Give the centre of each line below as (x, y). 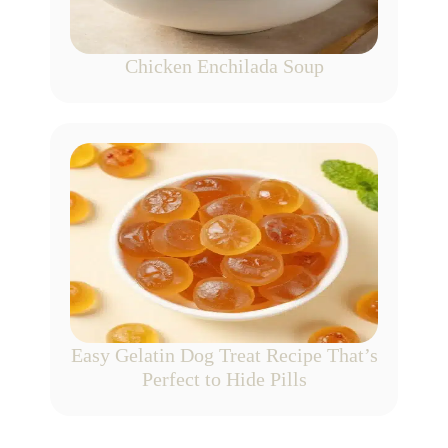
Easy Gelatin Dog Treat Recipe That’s (224, 355)
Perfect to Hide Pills (224, 379)
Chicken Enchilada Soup (224, 66)
